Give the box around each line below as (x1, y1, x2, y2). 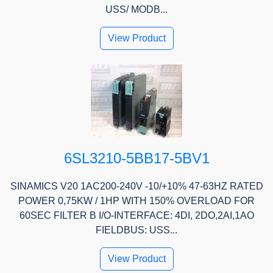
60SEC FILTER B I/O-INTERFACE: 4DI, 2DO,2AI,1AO (19, 210, 254, 221)
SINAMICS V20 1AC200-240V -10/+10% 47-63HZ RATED (10, 181, 263, 192)
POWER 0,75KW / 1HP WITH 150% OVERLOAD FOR (18, 196, 255, 207)
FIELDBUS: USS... (96, 225, 177, 236)
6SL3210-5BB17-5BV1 (63, 150, 210, 167)
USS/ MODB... (105, 4, 168, 15)
